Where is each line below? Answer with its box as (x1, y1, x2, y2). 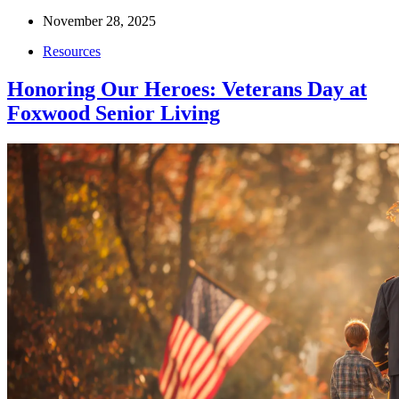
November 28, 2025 (43, 13, 156, 29)
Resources (43, 44, 101, 60)
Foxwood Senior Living (7, 102, 220, 126)
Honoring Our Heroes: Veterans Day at (7, 77, 367, 102)
